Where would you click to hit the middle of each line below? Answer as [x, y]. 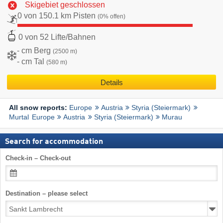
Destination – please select [47, 194]
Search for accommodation [54, 142]
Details [111, 82]
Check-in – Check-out [38, 158]
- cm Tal [32, 61]
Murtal [19, 117]
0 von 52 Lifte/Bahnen [57, 37]
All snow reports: [39, 108]
